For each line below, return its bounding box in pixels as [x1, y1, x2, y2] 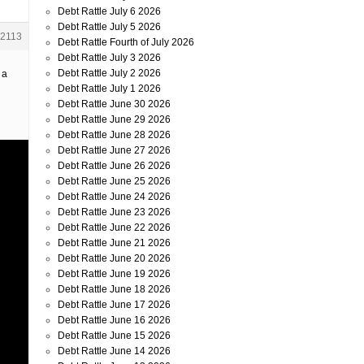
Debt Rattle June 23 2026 [58, 206, 171, 218]
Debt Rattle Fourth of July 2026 [58, 37, 194, 48]
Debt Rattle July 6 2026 [58, 6, 161, 17]
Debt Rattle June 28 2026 [58, 129, 171, 141]
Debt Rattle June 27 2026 [58, 145, 171, 156]
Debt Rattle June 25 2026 [58, 175, 171, 187]
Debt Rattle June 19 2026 [58, 268, 171, 279]
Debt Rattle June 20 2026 [58, 253, 171, 264]
